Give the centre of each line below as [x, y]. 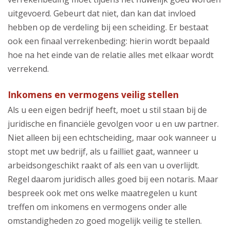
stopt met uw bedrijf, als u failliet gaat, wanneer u [103, 151]
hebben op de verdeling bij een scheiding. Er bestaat [108, 27]
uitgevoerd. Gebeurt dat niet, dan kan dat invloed [102, 13]
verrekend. [28, 69]
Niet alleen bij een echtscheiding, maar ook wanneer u [112, 137]
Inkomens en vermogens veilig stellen [93, 94]
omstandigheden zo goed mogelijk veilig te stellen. [105, 221]
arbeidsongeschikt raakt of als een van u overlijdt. [103, 165]
